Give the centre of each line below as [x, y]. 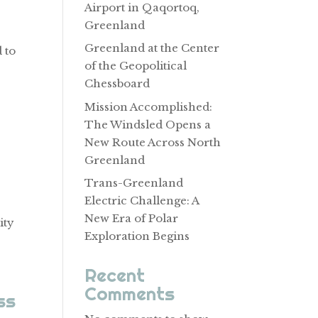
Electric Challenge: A [142, 201]
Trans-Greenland [134, 183]
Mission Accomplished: [149, 106]
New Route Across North [153, 142]
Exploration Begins [137, 236]
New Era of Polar [132, 218]
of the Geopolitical [136, 66]
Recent [115, 275]
